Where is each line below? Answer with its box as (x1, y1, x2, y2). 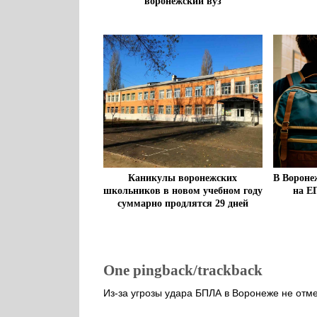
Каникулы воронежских (128, 172, 238, 183)
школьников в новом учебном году (103, 185, 263, 196)
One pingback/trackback (103, 261, 263, 279)
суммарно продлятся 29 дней (117, 197, 248, 209)
